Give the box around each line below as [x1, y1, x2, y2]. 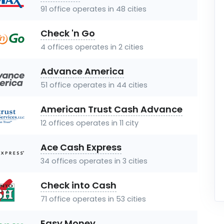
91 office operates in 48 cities [40, 4, 146, 14]
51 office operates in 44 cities [40, 80, 147, 90]
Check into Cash [40, 179, 116, 191]
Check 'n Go [40, 27, 95, 39]
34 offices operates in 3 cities [40, 156, 147, 166]
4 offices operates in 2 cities [40, 42, 143, 52]
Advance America [40, 65, 124, 77]
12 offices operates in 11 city [40, 118, 138, 128]
